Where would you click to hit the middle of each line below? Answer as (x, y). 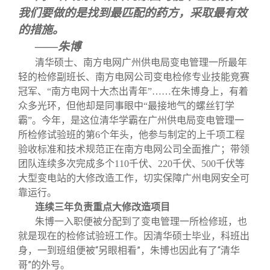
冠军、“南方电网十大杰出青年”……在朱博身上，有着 (133, 92)
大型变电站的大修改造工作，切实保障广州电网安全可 (134, 178)
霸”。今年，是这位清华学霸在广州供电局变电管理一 (131, 121)
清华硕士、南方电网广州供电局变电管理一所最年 (141, 63)
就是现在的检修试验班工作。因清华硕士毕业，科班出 (134, 236)
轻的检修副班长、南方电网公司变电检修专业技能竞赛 (134, 77)
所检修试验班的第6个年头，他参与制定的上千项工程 (131, 135)
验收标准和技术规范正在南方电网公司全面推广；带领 (134, 149)
